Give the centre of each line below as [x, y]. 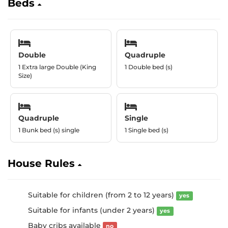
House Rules [43, 163]
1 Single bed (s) [147, 130]
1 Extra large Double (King [57, 67]
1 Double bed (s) [149, 67]
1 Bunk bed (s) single [49, 130]
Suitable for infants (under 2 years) [92, 210]
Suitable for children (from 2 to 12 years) [102, 195]
